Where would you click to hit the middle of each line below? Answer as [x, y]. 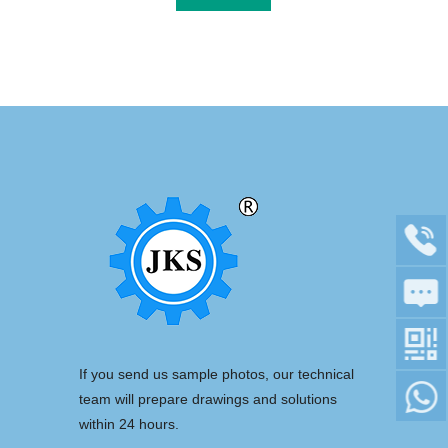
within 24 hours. [129, 423]
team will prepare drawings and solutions [208, 398]
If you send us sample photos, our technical [216, 373]
